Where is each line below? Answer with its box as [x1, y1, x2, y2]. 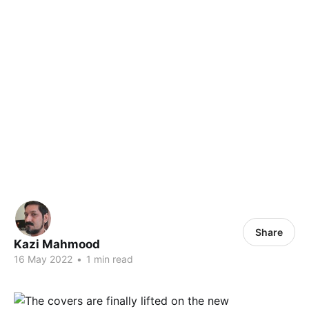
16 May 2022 [14, 253, 72, 266]
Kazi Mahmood [14, 237, 100, 252]
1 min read [83, 253, 133, 266]
